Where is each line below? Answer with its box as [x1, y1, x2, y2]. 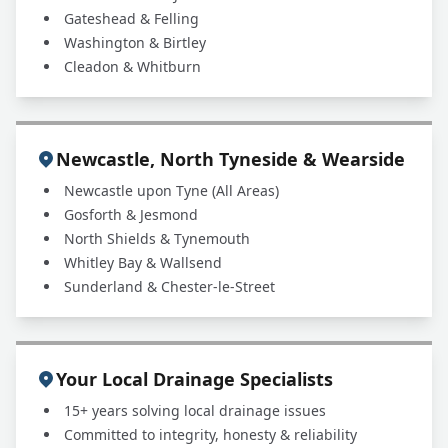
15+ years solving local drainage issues [64, 401, 326, 420]
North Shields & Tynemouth [64, 229, 250, 248]
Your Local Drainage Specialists [56, 367, 333, 391]
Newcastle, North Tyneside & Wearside [56, 147, 405, 171]
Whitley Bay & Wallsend [64, 253, 222, 272]
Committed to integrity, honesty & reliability [64, 425, 357, 444]
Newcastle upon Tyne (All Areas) [64, 181, 279, 200]
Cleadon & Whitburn [64, 57, 201, 76]
